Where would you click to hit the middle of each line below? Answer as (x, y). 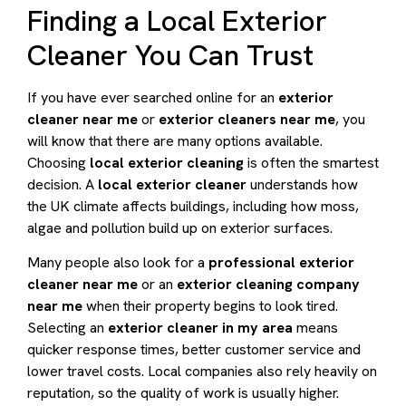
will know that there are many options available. (175, 140)
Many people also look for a (118, 263)
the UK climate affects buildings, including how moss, (193, 206)
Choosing (58, 162)
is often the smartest (311, 162)
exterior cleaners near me (247, 119)
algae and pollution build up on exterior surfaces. (180, 227)
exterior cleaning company (268, 285)
